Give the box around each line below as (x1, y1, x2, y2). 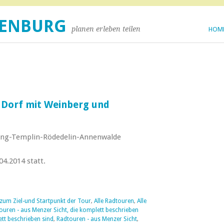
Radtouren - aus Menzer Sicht (56, 215, 137, 222)
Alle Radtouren (93, 197, 134, 204)
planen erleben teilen (71, 25, 140, 33)
